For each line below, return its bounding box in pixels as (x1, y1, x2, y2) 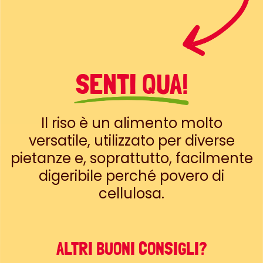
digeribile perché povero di (39, 166, 224, 186)
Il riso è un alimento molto (41, 113, 222, 133)
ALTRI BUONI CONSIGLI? (56, 238, 207, 259)
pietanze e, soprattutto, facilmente (10, 149, 253, 168)
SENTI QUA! (75, 68, 188, 101)
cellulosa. (99, 184, 164, 204)
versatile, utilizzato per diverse (28, 131, 235, 151)
